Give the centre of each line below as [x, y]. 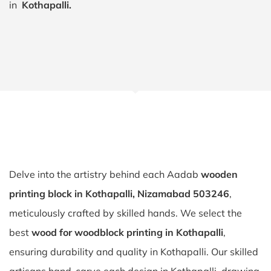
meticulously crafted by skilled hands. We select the [126, 213]
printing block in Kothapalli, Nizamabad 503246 [119, 194]
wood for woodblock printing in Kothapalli [127, 232]
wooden [219, 174]
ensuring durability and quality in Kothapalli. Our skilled [134, 252]
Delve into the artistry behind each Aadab [105, 174]
